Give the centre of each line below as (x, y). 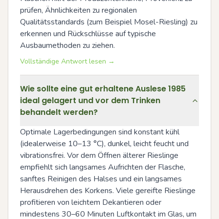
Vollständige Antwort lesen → (67, 61)
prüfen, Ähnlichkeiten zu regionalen (78, 10)
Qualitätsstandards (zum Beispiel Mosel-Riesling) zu (109, 22)
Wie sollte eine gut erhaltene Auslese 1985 (103, 88)
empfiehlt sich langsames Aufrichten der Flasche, (103, 167)
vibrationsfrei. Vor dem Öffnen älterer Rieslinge (99, 155)
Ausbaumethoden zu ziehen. (67, 45)
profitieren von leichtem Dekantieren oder (91, 202)
